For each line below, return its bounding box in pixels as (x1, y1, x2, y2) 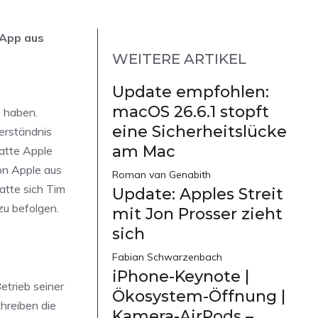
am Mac (112, 142, 175, 162)
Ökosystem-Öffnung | (112, 287, 285, 307)
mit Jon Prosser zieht (112, 204, 283, 224)
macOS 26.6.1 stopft (112, 102, 269, 122)
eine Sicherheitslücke (112, 122, 287, 142)
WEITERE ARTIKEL (112, 50, 246, 68)
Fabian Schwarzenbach (112, 251, 222, 264)
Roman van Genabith (112, 168, 211, 182)
